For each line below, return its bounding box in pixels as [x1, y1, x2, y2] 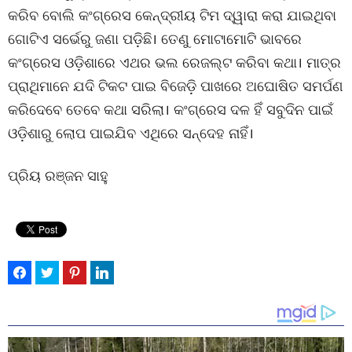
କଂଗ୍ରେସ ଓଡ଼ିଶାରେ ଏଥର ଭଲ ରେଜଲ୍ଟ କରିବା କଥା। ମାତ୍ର [8, 53, 341, 71]
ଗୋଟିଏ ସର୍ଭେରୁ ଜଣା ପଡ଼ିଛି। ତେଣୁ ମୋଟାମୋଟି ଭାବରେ [8, 29, 302, 48]
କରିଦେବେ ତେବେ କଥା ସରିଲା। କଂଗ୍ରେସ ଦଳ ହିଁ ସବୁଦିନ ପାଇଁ [8, 100, 333, 119]
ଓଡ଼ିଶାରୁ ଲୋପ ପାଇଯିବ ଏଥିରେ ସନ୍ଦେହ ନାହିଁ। [8, 123, 254, 142]
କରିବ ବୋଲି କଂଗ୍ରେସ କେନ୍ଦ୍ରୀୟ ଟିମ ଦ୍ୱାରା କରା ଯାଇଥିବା [8, 5, 336, 24]
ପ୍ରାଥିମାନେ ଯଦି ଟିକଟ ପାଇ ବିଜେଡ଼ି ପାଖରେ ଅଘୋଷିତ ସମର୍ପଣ [8, 76, 343, 95]
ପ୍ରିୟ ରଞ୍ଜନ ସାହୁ [8, 166, 108, 185]
